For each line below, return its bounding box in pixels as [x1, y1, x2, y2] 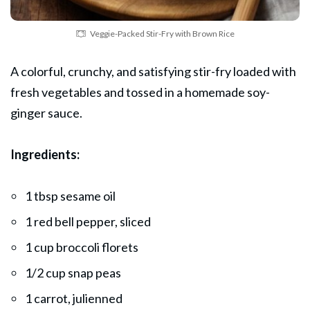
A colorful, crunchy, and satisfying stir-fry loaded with [10, 63, 296, 79]
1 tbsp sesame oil [25, 188, 116, 203]
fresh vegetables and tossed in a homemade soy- [10, 84, 270, 100]
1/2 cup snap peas [25, 264, 121, 280]
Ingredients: [10, 146, 80, 162]
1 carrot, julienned [25, 290, 122, 306]
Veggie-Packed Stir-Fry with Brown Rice [90, 28, 235, 39]
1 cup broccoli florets [25, 239, 138, 255]
